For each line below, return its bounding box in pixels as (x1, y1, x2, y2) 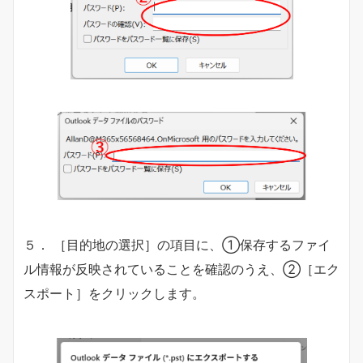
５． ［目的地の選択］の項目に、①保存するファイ (23, 237, 331, 254)
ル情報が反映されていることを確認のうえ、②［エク (23, 261, 340, 278)
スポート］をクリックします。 (23, 285, 205, 302)
